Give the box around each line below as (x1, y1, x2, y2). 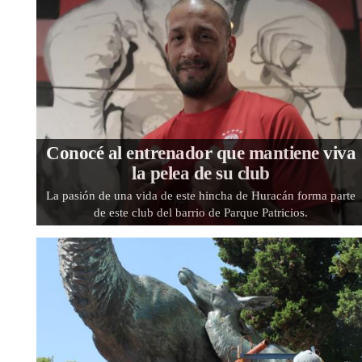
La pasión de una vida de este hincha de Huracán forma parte (46, 188, 356, 202)
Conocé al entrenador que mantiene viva (46, 142, 356, 163)
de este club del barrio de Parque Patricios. (94, 205, 309, 219)
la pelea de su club (132, 162, 270, 183)
